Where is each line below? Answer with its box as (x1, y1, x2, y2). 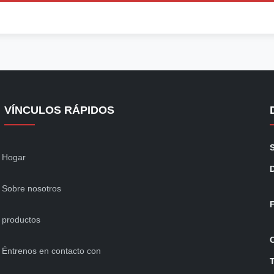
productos (1, 215, 40, 224)
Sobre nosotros (1, 183, 61, 193)
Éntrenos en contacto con (1, 246, 101, 256)
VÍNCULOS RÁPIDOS (4, 104, 114, 116)
